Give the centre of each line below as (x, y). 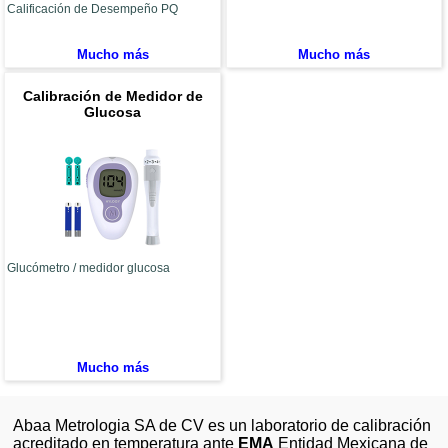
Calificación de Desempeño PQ (93, 9)
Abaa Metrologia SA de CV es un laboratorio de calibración (222, 426)
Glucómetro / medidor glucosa (89, 268)
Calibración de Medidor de (112, 96)
